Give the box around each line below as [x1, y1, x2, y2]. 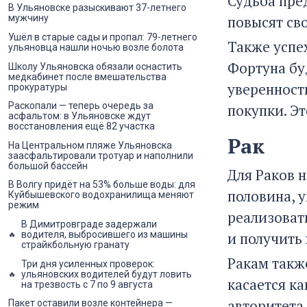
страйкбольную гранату [21, 238, 130, 250]
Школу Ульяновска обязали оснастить [8, 60, 182, 72]
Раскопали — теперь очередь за [8, 100, 153, 112]
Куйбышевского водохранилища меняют [8, 189, 194, 201]
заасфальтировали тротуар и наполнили [8, 149, 193, 161]
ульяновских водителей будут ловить [21, 268, 192, 280]
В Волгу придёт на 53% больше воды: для [8, 179, 195, 191]
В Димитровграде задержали [21, 218, 157, 230]
